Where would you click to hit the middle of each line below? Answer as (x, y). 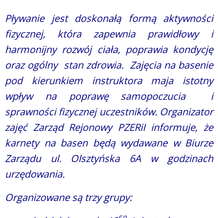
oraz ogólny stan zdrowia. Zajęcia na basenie (109, 65)
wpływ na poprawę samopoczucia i (109, 96)
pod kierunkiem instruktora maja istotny (109, 81)
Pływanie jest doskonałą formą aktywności (109, 18)
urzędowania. (35, 174)
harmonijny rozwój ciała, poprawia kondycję (109, 50)
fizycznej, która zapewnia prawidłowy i (109, 34)
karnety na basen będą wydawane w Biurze (109, 143)
